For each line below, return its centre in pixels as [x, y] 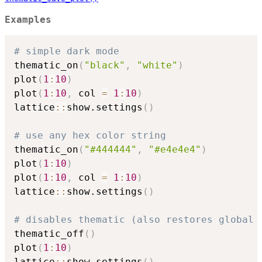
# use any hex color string [90, 136]
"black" [105, 65]
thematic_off [49, 234]
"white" [157, 65]
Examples [28, 20]
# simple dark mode [67, 51]
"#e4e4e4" [175, 150]
